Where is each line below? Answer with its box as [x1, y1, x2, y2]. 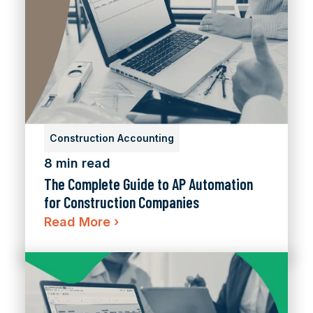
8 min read [44, 156, 110, 171]
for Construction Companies [44, 193, 199, 212]
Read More [44, 214, 114, 230]
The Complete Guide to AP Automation [44, 175, 253, 194]
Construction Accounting [50, 132, 174, 145]
